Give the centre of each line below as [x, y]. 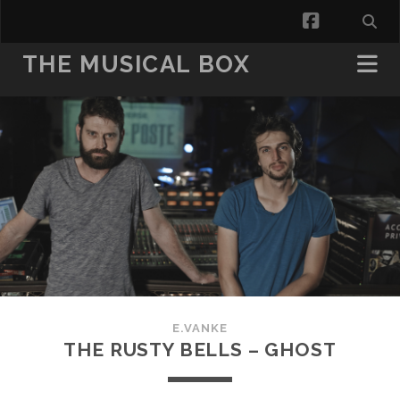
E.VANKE [200, 328]
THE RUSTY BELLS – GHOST [200, 350]
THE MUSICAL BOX [136, 64]
